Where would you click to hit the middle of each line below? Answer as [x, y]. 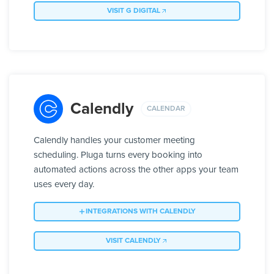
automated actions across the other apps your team [136, 170]
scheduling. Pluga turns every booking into [118, 155]
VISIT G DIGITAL [133, 11]
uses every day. [64, 185]
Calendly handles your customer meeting [114, 141]
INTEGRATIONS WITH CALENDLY [141, 212]
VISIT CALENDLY [133, 241]
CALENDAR [166, 109]
